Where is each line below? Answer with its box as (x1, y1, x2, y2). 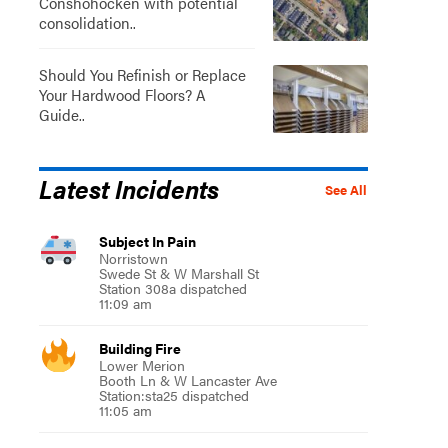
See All (324, 180, 367, 199)
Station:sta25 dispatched (98, 384, 249, 405)
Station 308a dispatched (98, 277, 247, 298)
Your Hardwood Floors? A (38, 82, 206, 106)
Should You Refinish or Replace (38, 62, 246, 86)
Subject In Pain (98, 230, 196, 251)
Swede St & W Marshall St (98, 262, 259, 283)
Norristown (98, 247, 168, 268)
